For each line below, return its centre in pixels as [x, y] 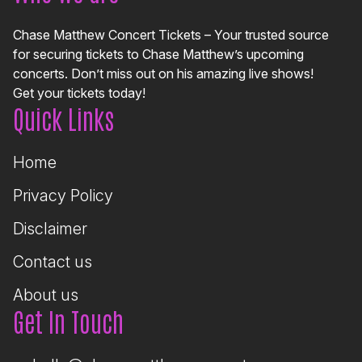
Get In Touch [68, 320]
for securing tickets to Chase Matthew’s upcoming [158, 54]
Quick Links [63, 117]
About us [46, 295]
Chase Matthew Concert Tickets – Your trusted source [171, 34]
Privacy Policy [63, 195]
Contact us [53, 261]
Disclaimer [50, 228]
